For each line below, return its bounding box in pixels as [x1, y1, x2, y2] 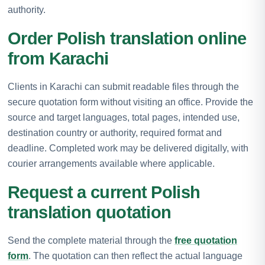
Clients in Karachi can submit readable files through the [8, 81, 239, 92]
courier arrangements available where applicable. [8, 158, 215, 169]
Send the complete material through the [8, 235, 174, 245]
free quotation [174, 235, 237, 245]
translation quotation [8, 202, 172, 222]
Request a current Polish [8, 182, 201, 202]
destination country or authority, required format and [8, 127, 222, 138]
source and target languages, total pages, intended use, [8, 112, 240, 122]
